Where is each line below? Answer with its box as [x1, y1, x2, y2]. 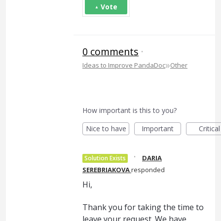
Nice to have [85, 124, 126, 133]
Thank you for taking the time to [82, 202, 204, 213]
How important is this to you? [82, 106, 177, 115]
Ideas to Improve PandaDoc [82, 61, 165, 70]
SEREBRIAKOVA [82, 165, 130, 174]
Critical [199, 124, 220, 133]
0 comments [82, 45, 139, 58]
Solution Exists [84, 154, 126, 162]
